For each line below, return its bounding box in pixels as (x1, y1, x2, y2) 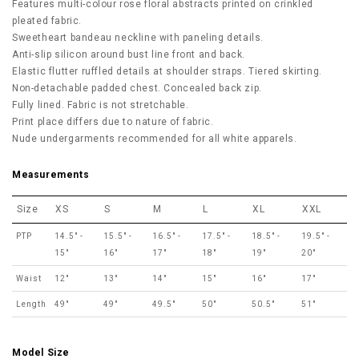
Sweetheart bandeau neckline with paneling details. (12, 32, 264, 43)
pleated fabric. (12, 15, 82, 26)
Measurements (12, 169, 90, 180)
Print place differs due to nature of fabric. (12, 116, 214, 127)
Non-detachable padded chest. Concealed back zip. (12, 83, 262, 94)
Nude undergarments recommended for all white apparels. (12, 133, 297, 144)
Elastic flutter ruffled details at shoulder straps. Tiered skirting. (12, 66, 322, 77)
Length (16, 300, 46, 309)
